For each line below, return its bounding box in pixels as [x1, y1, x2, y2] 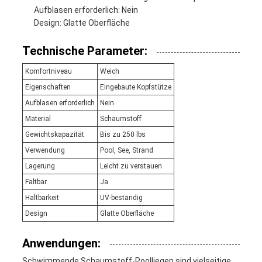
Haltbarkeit [25, 194, 59, 202]
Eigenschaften [25, 83, 71, 92]
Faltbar [25, 178, 47, 187]
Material [25, 115, 51, 123]
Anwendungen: [22, 236, 101, 251]
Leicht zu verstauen [99, 162, 162, 171]
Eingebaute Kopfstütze [99, 83, 171, 92]
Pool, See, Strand [99, 146, 153, 155]
